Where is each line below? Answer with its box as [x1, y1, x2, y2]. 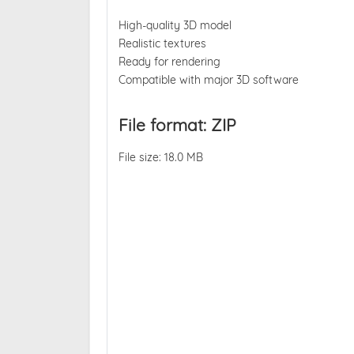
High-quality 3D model [118, 18, 232, 33]
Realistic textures [118, 36, 206, 51]
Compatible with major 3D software [118, 73, 299, 88]
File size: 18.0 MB [118, 149, 203, 164]
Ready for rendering [118, 55, 220, 70]
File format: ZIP [118, 114, 236, 135]
